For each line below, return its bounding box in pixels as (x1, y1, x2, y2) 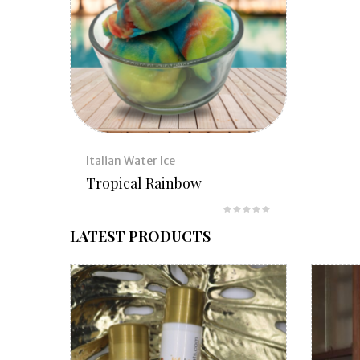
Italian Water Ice (86, 153, 175, 169)
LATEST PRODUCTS (70, 227, 211, 247)
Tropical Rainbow (86, 174, 202, 194)
